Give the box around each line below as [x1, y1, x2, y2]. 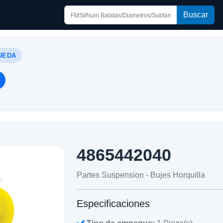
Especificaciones [77, 198, 150, 209]
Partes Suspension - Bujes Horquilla [77, 170, 206, 179]
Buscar [183, 10, 209, 19]
